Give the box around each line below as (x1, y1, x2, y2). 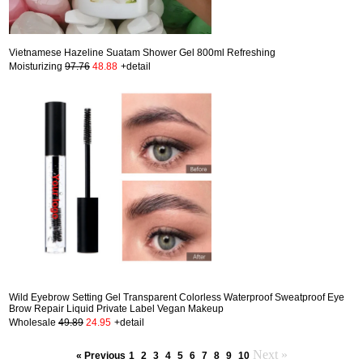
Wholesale (9, 316, 58, 328)
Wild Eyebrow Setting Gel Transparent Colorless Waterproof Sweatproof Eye (9, 291, 344, 303)
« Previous (75, 349, 126, 361)
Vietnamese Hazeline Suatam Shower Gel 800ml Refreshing (9, 46, 275, 58)
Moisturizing (9, 60, 65, 72)
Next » (252, 347, 288, 361)
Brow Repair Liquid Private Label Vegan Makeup (9, 302, 224, 314)
